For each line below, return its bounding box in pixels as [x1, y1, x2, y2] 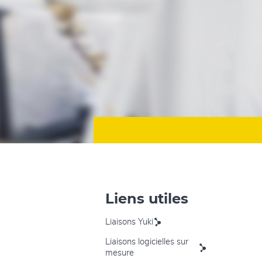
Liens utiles [105, 189, 188, 207]
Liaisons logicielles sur [105, 237, 188, 246]
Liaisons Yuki [105, 217, 153, 226]
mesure [105, 248, 134, 257]
